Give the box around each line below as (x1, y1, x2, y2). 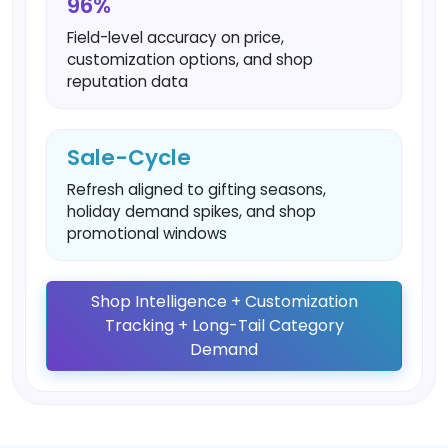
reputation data (67, 71, 188, 92)
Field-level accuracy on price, (67, 27, 284, 48)
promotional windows (67, 223, 227, 244)
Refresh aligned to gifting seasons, (67, 179, 326, 200)
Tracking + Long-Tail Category (104, 314, 344, 337)
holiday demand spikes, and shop (67, 201, 316, 222)
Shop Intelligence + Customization (90, 290, 358, 313)
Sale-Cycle (67, 142, 191, 173)
